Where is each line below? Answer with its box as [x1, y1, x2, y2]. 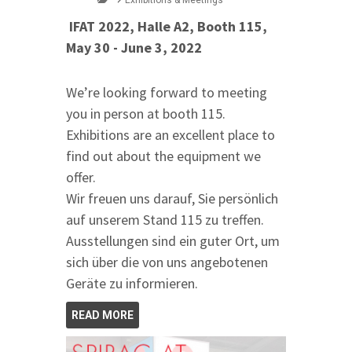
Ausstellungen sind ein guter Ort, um [66, 232, 280, 251]
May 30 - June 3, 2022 [66, 38, 202, 57]
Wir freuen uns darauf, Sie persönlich [66, 189, 278, 208]
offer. [66, 168, 99, 187]
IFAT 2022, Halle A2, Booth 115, [66, 17, 267, 36]
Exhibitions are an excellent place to [66, 126, 275, 145]
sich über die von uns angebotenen [66, 253, 268, 272]
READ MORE [71, 309, 134, 322]
